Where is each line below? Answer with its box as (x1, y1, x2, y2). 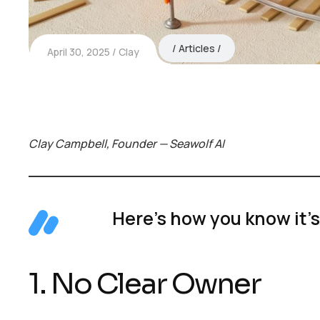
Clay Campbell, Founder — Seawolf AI (29, 136, 224, 152)
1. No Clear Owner (29, 266, 261, 303)
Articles (178, 41, 215, 56)
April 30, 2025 (47, 45, 110, 59)
